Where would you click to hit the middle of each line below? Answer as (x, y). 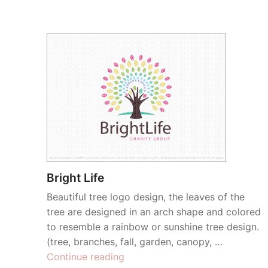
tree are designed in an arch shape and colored (154, 212)
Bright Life (75, 178)
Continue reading (86, 257)
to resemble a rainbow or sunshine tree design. (153, 227)
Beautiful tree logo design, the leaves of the (146, 197)
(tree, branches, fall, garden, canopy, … (135, 242)
